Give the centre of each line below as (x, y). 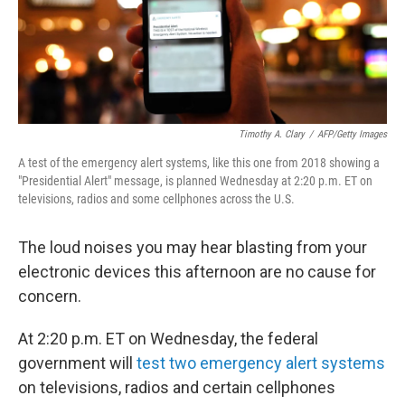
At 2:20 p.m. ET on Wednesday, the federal (168, 339)
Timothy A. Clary (272, 135)
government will (77, 363)
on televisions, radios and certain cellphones (177, 388)
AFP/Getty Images (352, 135)
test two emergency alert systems (261, 363)
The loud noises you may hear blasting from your (193, 248)
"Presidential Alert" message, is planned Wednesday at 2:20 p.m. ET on (195, 181)
